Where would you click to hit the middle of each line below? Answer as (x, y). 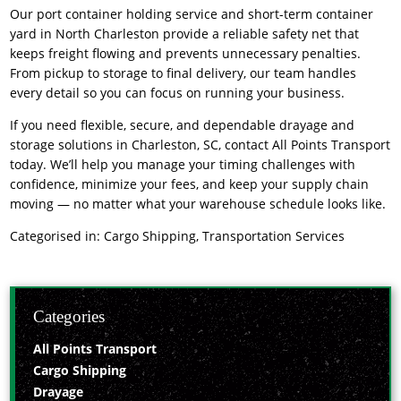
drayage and (317, 125)
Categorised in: (57, 236)
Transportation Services (274, 236)
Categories (69, 316)
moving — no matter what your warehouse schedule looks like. (198, 204)
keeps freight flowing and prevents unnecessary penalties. (186, 53)
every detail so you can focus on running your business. (178, 92)
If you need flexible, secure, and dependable (145, 125)
